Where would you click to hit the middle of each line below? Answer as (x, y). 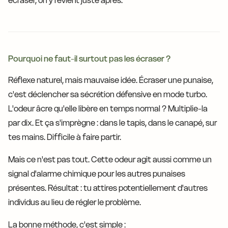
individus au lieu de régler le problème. (75, 202)
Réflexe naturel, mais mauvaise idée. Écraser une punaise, (111, 80)
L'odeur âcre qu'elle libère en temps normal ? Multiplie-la (108, 109)
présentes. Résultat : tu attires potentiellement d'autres (108, 188)
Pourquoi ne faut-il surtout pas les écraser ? (89, 59)
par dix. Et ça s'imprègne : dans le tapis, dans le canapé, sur (112, 123)
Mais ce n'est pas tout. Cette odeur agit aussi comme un (110, 160)
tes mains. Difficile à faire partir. (65, 137)
